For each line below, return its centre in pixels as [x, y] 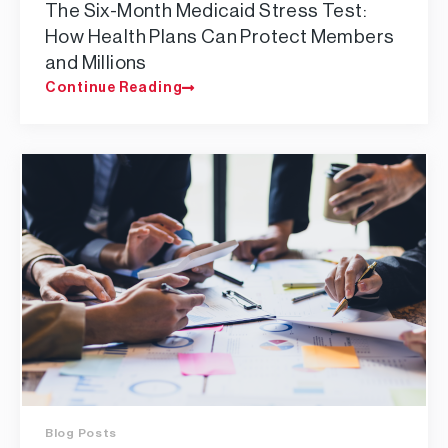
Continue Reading [114, 88]
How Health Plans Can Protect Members [220, 36]
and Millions [96, 62]
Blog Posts [81, 433]
